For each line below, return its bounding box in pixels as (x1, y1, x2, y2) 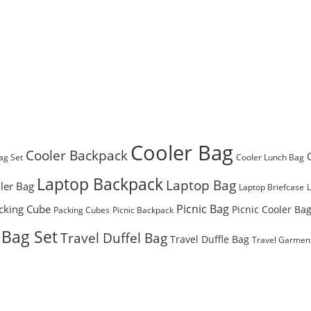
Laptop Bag (166, 176, 236, 194)
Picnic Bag (176, 201, 229, 217)
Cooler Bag (131, 138, 233, 167)
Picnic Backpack (112, 203, 174, 216)
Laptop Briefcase (239, 180, 304, 193)
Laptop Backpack (37, 173, 163, 195)
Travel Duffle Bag (170, 232, 249, 246)
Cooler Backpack (26, 146, 128, 164)
